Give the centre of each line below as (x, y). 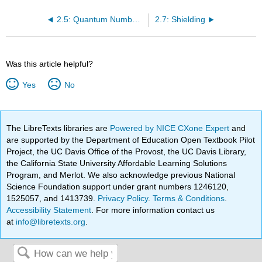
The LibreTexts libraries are (58, 128)
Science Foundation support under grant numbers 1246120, (118, 186)
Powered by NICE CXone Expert (171, 128)
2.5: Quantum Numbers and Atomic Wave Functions (137, 19)
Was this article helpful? (50, 63)
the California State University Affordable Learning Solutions (117, 163)
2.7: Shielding (180, 19)
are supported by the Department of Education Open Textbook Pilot (131, 139)
